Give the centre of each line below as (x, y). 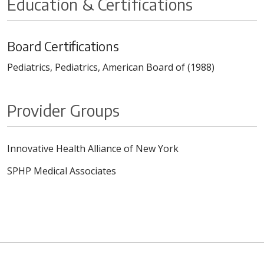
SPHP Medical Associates (62, 171)
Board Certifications (63, 46)
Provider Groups (63, 110)
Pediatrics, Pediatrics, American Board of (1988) (111, 67)
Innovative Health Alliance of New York (93, 149)
